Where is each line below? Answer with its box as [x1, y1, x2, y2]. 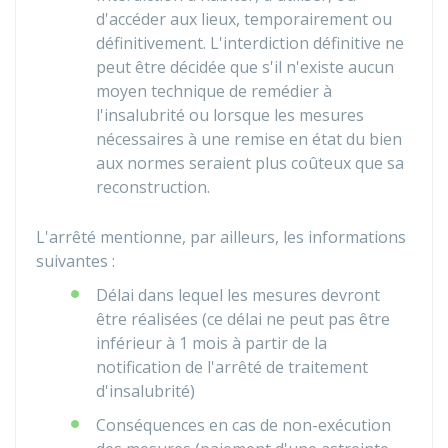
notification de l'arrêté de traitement [96, 356, 368, 378]
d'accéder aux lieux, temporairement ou [96, 8, 392, 30]
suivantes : [36, 250, 115, 272]
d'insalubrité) [96, 380, 195, 402]
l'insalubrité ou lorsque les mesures [96, 104, 364, 126]
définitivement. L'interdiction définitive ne [96, 32, 404, 54]
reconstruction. [96, 176, 210, 198]
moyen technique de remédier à [96, 80, 332, 102]
